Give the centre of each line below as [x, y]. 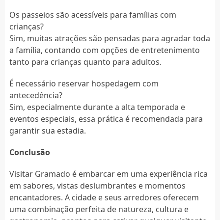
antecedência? [36, 95]
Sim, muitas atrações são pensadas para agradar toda [110, 38]
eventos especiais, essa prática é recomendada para [106, 119]
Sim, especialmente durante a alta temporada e [97, 107]
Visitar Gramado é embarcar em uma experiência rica [108, 174]
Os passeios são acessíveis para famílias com [93, 14]
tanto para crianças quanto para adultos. [85, 62]
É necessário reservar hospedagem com [84, 83]
